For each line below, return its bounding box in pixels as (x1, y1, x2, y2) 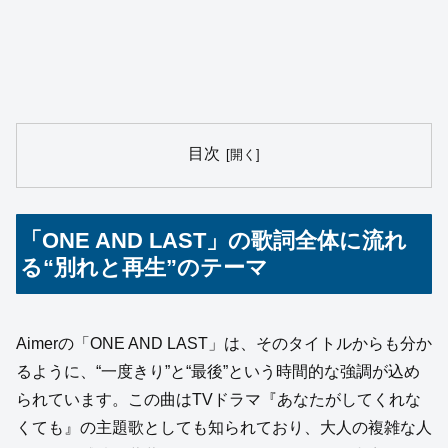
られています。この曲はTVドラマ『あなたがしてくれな (16, 391, 421, 409)
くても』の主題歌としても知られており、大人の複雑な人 (16, 419, 432, 437)
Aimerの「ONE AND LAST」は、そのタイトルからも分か (16, 335, 432, 353)
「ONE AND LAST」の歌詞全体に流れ (20, 228, 408, 254)
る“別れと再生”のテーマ (20, 255, 269, 281)
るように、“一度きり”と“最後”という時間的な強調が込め (16, 363, 420, 381)
